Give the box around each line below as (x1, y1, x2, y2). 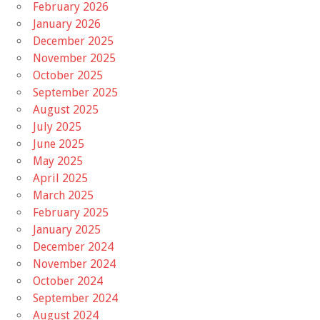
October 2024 (33, 274, 103, 288)
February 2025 (33, 205, 109, 219)
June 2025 (33, 136, 84, 151)
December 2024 (33, 239, 114, 254)
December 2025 (33, 34, 114, 48)
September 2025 (33, 85, 118, 99)
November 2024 (33, 256, 116, 271)
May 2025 (33, 154, 83, 168)
